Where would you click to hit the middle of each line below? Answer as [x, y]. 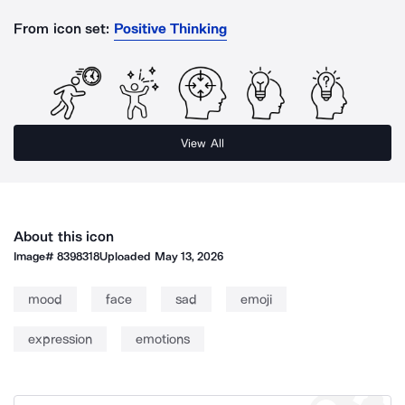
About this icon [64, 236]
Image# [36, 256]
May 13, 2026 [189, 256]
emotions [163, 339]
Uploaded [127, 256]
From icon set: [62, 28]
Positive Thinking [170, 28]
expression [60, 339]
